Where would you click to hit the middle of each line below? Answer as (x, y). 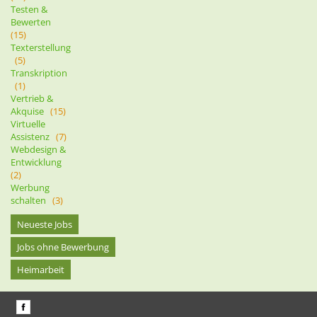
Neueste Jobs (45, 224)
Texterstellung (41, 47)
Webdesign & (38, 149)
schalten (31, 200)
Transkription (39, 73)
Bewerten (33, 22)
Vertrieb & (32, 98)
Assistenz (33, 137)
